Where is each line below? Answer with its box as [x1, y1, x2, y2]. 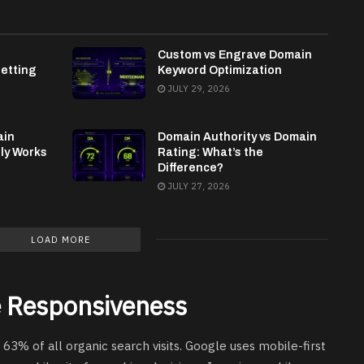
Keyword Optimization [158, 63, 282, 76]
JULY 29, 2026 [165, 82, 230, 94]
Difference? [158, 161, 223, 174]
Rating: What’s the [158, 145, 263, 158]
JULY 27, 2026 [165, 180, 230, 192]
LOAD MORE [30, 233, 90, 245]
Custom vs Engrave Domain [158, 48, 312, 61]
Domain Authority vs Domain [158, 130, 317, 143]
